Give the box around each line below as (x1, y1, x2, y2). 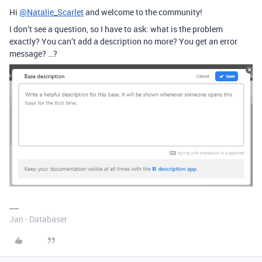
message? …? (9, 47, 57, 59)
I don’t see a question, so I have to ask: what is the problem (9, 23, 223, 35)
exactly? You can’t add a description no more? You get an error (9, 35, 237, 47)
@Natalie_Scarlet (19, 6, 84, 18)
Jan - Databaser (9, 213, 67, 225)
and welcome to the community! (84, 6, 202, 18)
